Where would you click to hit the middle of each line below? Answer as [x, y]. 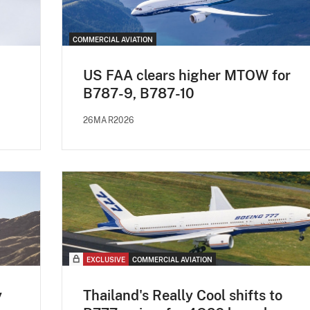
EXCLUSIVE [106, 260]
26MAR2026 [109, 121]
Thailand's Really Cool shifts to [183, 296]
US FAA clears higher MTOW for [187, 76]
